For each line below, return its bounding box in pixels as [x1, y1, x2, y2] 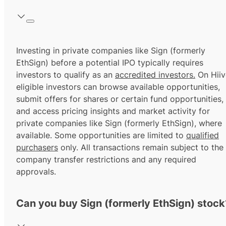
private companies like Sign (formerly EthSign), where [16, 118, 222, 129]
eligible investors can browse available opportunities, [16, 82, 220, 92]
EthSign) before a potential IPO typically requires [16, 58, 203, 68]
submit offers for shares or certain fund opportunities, [16, 94, 223, 104]
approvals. [16, 166, 56, 177]
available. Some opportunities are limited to [16, 130, 186, 141]
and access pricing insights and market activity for [16, 106, 210, 117]
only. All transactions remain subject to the [58, 142, 223, 153]
